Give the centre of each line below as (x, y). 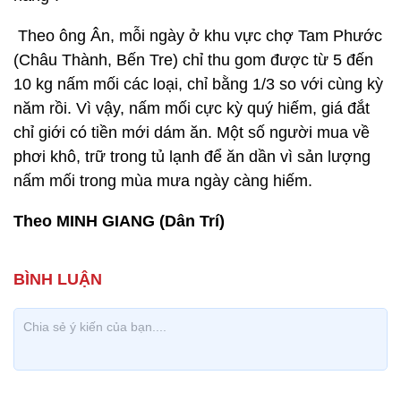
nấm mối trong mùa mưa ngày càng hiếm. (163, 181)
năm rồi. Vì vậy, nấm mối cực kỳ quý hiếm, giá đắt (192, 108)
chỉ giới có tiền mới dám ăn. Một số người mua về (192, 132)
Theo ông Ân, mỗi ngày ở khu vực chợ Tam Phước (198, 36)
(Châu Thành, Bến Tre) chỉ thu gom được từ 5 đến (193, 60)
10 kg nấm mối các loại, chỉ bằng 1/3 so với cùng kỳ (198, 84)
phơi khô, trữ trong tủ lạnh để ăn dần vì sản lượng (192, 157)
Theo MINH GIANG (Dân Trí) (119, 221)
